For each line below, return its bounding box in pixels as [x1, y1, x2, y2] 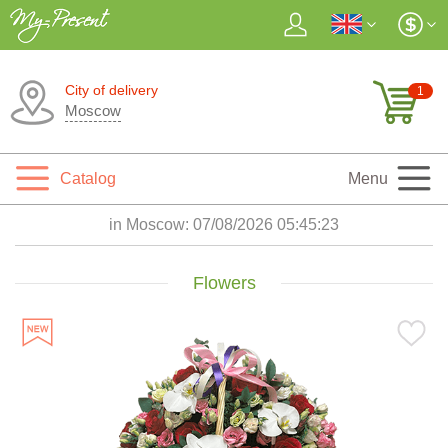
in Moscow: [109, 216, 193, 233]
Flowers [192, 273, 256, 293]
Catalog [60, 170, 116, 187]
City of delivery [65, 82, 158, 98]
